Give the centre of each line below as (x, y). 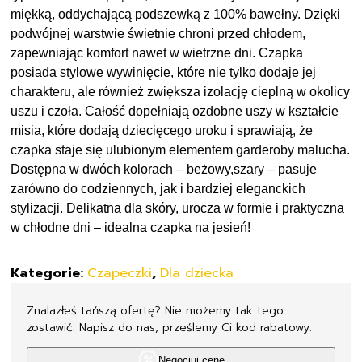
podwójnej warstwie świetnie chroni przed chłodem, (158, 27)
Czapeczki (120, 267)
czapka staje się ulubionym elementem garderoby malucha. (181, 144)
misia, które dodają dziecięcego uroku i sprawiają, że (162, 124)
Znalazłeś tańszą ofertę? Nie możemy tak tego (156, 305)
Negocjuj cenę (191, 354)
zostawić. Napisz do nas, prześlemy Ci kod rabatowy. (170, 322)
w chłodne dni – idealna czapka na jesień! (131, 221)
